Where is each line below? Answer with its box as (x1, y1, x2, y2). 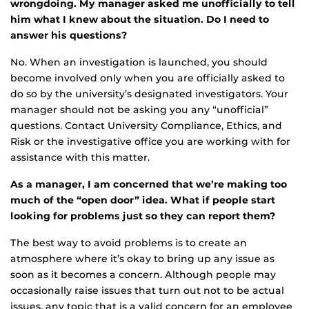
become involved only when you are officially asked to (10, 72, 285, 84)
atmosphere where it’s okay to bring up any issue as (10, 252, 275, 265)
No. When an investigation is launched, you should (10, 56, 268, 68)
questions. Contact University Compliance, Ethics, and (10, 119, 282, 132)
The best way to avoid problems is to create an (10, 237, 247, 249)
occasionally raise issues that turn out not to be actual (10, 284, 284, 297)
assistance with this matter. (10, 151, 150, 163)
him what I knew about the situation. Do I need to (10, 13, 269, 26)
